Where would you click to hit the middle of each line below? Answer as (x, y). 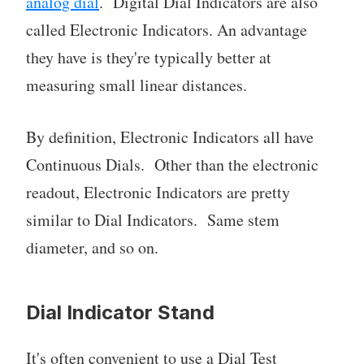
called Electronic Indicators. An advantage (167, 30)
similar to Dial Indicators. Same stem (153, 220)
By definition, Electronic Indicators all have (170, 137)
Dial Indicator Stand (120, 313)
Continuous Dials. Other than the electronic (172, 165)
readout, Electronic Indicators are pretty (158, 193)
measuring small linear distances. (136, 85)
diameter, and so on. (92, 248)
